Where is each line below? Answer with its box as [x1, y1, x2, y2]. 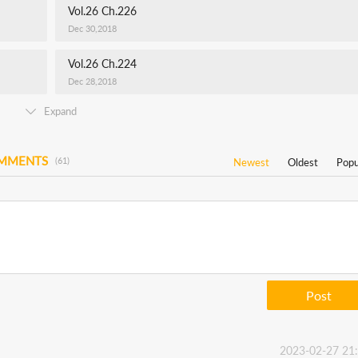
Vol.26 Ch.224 [68, 57, 137, 70]
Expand [44, 105, 77, 117]
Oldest [288, 156, 318, 169]
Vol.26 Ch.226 [68, 4, 137, 18]
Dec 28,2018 [68, 76, 117, 86]
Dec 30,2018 [68, 23, 117, 34]
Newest [233, 156, 269, 169]
